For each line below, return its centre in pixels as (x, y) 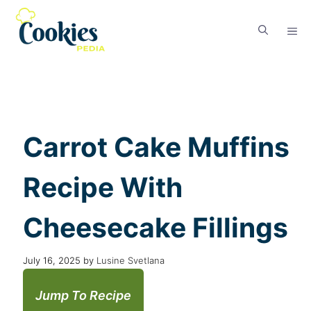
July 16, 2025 (52, 260)
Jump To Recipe (83, 295)
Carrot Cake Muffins (156, 147)
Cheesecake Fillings (155, 227)
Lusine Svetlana (131, 260)
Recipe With (103, 187)
